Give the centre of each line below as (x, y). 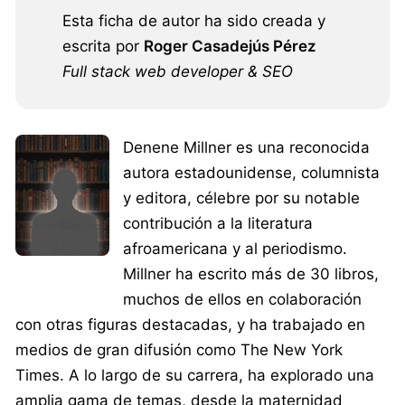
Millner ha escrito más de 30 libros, (250, 273)
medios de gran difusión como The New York (179, 349)
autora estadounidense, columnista (251, 172)
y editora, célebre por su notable (241, 198)
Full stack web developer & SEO (178, 71)
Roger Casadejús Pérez (230, 46)
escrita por (103, 46)
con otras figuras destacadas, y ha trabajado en (190, 324)
